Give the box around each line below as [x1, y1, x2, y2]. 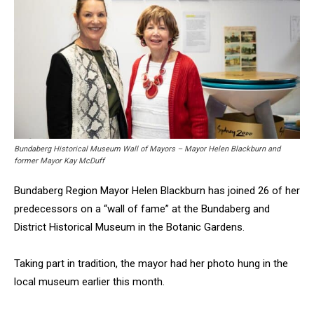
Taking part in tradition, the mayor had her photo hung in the [14, 257, 288, 271]
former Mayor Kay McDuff [14, 156, 104, 166]
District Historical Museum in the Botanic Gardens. [14, 221, 245, 234]
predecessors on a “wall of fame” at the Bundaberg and [14, 203, 270, 216]
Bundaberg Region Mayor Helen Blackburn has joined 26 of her [14, 184, 300, 198]
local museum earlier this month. [14, 275, 165, 289]
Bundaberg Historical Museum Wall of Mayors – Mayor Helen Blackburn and [14, 144, 280, 154]
